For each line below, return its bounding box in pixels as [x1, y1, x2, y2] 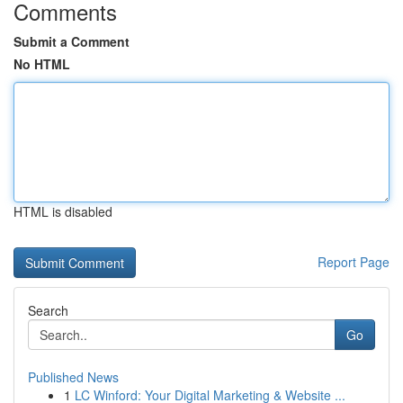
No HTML [13, 55, 70, 73]
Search [28, 301, 68, 319]
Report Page [318, 253, 390, 271]
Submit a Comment [13, 32, 130, 50]
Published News [28, 368, 119, 386]
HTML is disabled [13, 202, 112, 220]
